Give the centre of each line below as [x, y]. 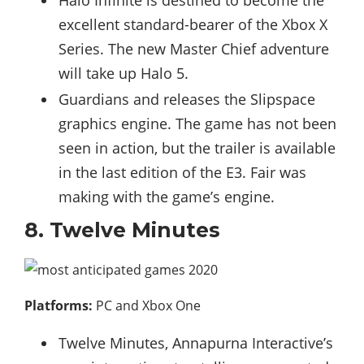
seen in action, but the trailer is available [197, 147]
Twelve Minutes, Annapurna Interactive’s [196, 342]
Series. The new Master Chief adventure [194, 48]
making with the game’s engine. [167, 196]
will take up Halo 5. [123, 73]
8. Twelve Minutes [122, 230]
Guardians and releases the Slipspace [187, 99]
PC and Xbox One [147, 305]
